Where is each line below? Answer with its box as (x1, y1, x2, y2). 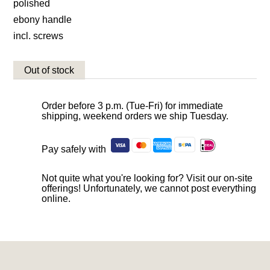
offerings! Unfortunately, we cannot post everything (42, 183, 257, 194)
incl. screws (13, 31, 64, 42)
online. (42, 193, 71, 204)
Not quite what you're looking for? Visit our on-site (42, 173, 253, 184)
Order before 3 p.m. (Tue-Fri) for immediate (42, 101, 224, 111)
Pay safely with (42, 144, 111, 155)
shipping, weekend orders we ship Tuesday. (42, 111, 229, 122)
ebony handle (13, 14, 72, 25)
